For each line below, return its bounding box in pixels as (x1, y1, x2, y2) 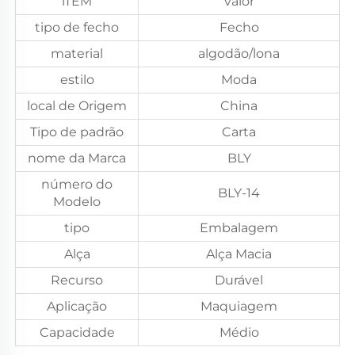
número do (41, 176, 113, 192)
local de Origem (27, 97, 127, 113)
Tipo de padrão (30, 124, 124, 139)
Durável (215, 272, 263, 288)
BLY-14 (218, 185, 260, 200)
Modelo (53, 193, 101, 209)
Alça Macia (206, 246, 272, 261)
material (51, 45, 103, 61)
